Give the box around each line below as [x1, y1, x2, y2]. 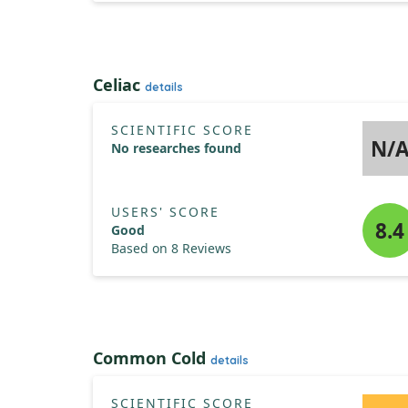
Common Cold [93, 347, 210, 369]
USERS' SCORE [111, 203, 219, 220]
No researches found [111, 139, 241, 157]
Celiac [93, 74, 145, 96]
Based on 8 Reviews [111, 240, 231, 257]
